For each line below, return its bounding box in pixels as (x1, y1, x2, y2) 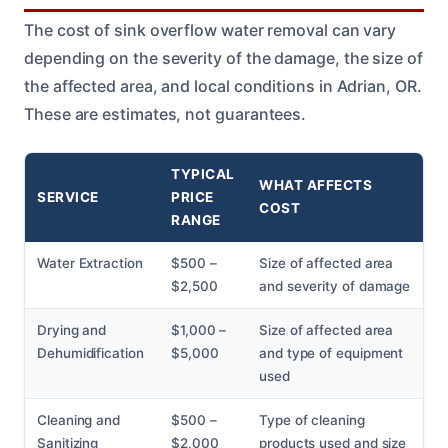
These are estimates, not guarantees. (24, 104, 307, 125)
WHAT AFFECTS (259, 177, 373, 194)
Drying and (37, 322, 107, 339)
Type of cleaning (259, 412, 365, 429)
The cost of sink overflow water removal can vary (24, 20, 397, 41)
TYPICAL (171, 166, 235, 183)
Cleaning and (37, 412, 121, 429)
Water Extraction (37, 255, 143, 272)
